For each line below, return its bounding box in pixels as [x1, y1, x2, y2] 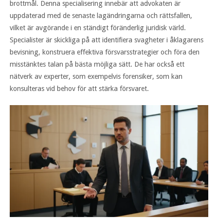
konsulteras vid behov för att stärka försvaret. [10, 84, 149, 92]
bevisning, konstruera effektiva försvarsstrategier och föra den [10, 48, 200, 56]
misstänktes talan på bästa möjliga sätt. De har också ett [10, 60, 184, 68]
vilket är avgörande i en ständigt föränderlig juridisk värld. [10, 23, 186, 32]
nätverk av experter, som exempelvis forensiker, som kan [10, 72, 182, 80]
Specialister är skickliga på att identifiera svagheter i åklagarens [10, 36, 203, 44]
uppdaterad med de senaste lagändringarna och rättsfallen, [10, 11, 192, 19]
